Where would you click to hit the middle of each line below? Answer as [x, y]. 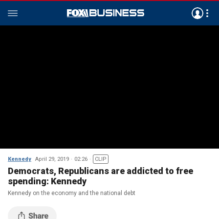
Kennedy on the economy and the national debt [72, 193]
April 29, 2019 [52, 159]
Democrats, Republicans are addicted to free [100, 171]
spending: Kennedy [47, 181]
